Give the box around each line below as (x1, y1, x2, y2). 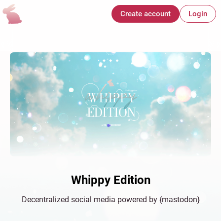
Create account (120, 9, 171, 18)
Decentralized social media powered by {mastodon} (21, 194, 200, 204)
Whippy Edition (71, 173, 150, 187)
